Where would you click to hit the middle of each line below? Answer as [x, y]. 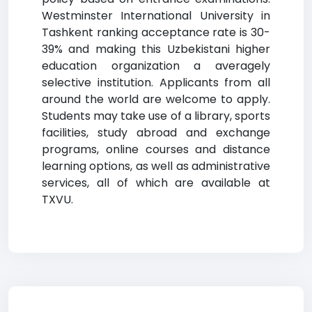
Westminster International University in [156, 16]
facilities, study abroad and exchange [156, 133]
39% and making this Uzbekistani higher [156, 49]
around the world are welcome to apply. [156, 99]
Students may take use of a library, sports [156, 116]
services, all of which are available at [156, 183]
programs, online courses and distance [156, 149]
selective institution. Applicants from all [156, 83]
